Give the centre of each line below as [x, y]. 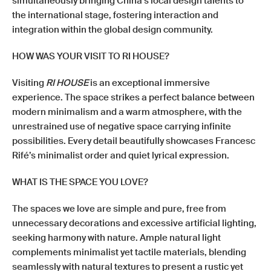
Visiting [29, 83]
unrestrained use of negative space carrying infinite [122, 126]
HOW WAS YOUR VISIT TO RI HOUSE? [92, 56]
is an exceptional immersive [149, 83]
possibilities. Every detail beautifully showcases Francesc [134, 141]
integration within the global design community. [113, 30]
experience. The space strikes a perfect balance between [133, 97]
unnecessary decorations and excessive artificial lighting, [134, 223]
